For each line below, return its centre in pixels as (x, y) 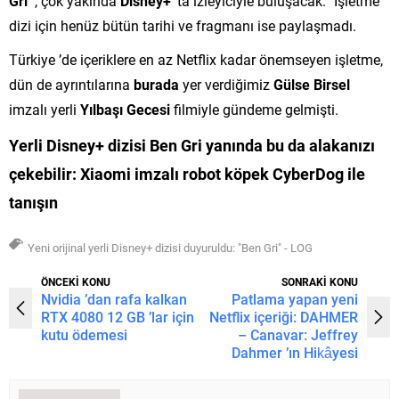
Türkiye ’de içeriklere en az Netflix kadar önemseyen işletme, (196, 59)
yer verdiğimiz (226, 84)
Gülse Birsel (312, 84)
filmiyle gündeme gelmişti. (254, 109)
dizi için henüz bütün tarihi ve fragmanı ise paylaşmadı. (183, 25)
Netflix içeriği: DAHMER (284, 316)
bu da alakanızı (321, 145)
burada (156, 84)
